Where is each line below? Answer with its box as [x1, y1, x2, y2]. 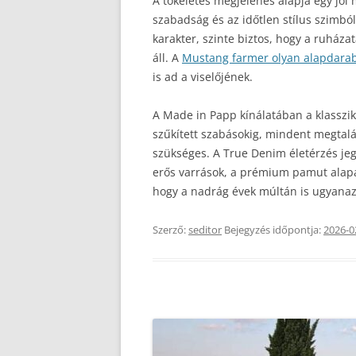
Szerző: [153, 222, 188, 237]
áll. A [153, 50, 182, 65]
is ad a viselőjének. [153, 69, 253, 84]
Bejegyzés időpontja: [222, 222, 323, 237]
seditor [188, 222, 222, 237]
